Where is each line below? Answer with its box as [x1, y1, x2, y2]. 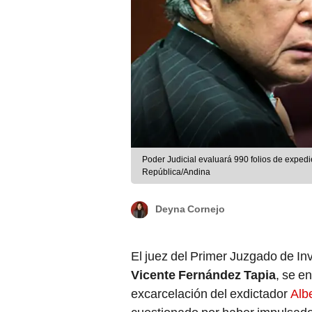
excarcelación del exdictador [131, 286, 290, 302]
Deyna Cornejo [155, 203, 225, 215]
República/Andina [142, 167, 210, 178]
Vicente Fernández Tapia [131, 267, 276, 283]
